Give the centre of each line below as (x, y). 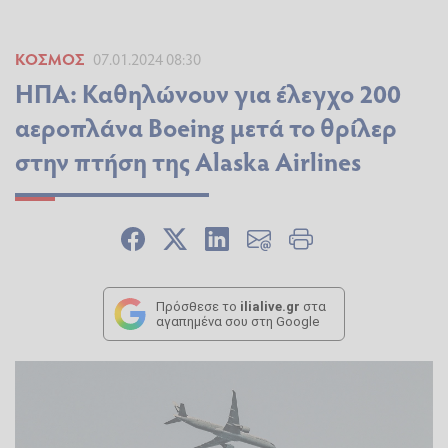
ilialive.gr (270, 307)
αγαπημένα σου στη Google (237, 322)
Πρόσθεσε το (198, 307)
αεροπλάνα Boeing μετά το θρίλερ (206, 127)
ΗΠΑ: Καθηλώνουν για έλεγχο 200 (208, 93)
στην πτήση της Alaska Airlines (188, 161)
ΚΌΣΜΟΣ (50, 59)
